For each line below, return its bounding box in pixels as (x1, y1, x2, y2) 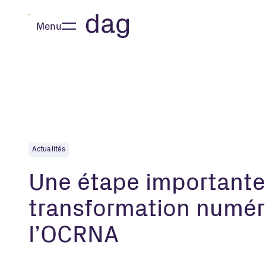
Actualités (32, 146, 66, 153)
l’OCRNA (28, 225, 119, 249)
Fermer (36, 31, 68, 41)
